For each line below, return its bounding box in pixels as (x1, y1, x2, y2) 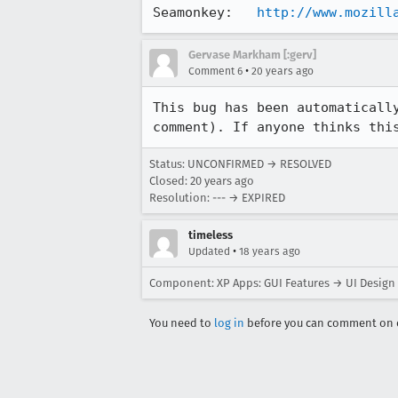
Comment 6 (188, 65, 243, 77)
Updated (188, 245, 230, 258)
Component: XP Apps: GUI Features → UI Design (149, 276, 395, 290)
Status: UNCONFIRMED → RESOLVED (149, 157, 331, 171)
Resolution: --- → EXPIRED (149, 191, 285, 204)
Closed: (149, 174, 190, 187)
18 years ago (239, 245, 300, 258)
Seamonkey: (153, 4, 257, 20)
